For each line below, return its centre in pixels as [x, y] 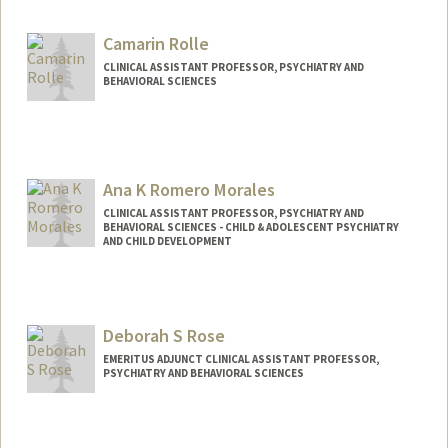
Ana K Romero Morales [188, 190]
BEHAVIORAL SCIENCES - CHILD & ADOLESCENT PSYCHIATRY [250, 227]
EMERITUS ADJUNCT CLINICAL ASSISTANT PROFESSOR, [240, 358]
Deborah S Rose [163, 335]
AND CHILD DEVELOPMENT [167, 241]
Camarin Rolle [155, 44]
